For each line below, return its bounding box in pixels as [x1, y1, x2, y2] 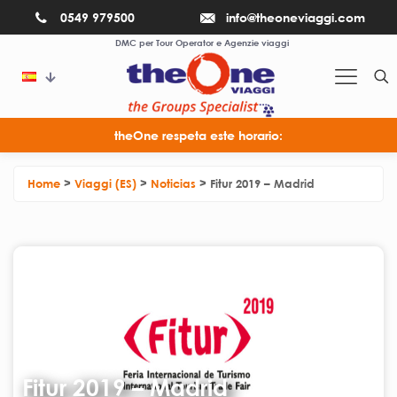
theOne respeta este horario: [114, 128, 283, 143]
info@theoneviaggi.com [226, 10, 366, 25]
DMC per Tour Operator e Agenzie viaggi [114, 37, 289, 48]
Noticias [151, 176, 196, 191]
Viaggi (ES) [74, 176, 136, 191]
